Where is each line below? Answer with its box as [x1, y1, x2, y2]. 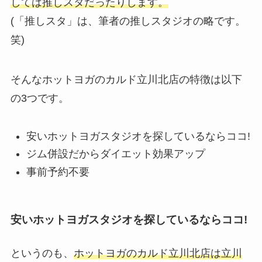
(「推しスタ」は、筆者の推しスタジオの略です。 [10, 15, 246, 27]
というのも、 [10, 247, 74, 260]
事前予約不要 [26, 166, 89, 178]
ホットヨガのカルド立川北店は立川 [73, 247, 242, 260]
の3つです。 [10, 92, 69, 104]
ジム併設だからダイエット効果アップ [26, 148, 205, 160]
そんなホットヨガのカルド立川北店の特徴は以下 [10, 73, 242, 85]
